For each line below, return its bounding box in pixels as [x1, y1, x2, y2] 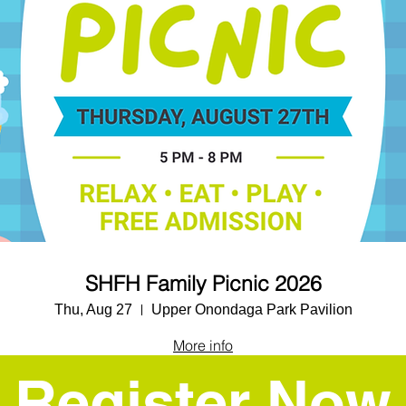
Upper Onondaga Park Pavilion [150, 302, 353, 317]
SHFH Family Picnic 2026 [84, 270, 322, 296]
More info [173, 336, 233, 354]
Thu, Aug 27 [53, 302, 132, 317]
